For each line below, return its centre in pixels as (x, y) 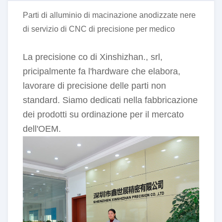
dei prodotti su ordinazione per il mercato (103, 114)
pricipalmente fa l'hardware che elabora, (102, 71)
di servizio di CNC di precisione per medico (99, 29)
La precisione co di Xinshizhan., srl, (93, 57)
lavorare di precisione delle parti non (94, 86)
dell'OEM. (42, 129)
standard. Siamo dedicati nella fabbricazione (110, 100)
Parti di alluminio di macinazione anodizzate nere (109, 15)
